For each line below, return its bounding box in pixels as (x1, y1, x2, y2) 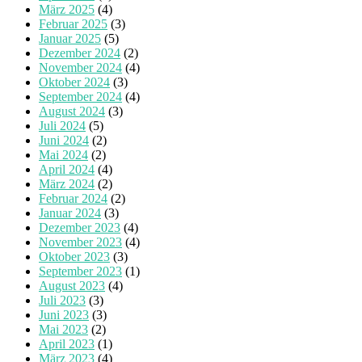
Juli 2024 (39, 118, 86, 133)
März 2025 (39, 2, 95, 16)
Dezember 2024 (39, 45, 120, 60)
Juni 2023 (39, 307, 89, 322)
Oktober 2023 (39, 249, 110, 263)
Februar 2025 (39, 16, 107, 31)
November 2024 (39, 60, 122, 74)
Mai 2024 (39, 147, 88, 162)
